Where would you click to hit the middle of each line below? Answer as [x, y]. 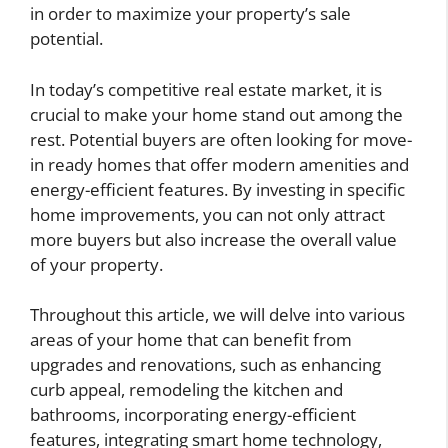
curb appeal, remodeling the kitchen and [186, 390]
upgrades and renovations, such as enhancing [205, 365]
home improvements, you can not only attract [207, 214]
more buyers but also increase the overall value [213, 239]
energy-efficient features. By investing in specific [217, 189]
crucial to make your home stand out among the [216, 114]
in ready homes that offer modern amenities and [219, 164]
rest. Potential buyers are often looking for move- [221, 139]
